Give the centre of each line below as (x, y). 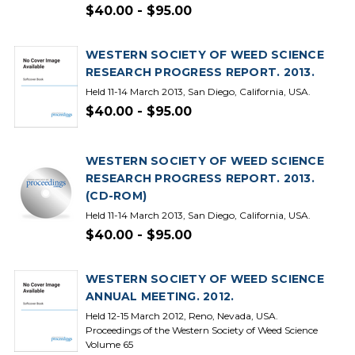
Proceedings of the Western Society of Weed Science (202, 330)
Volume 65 (109, 344)
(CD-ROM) (116, 196)
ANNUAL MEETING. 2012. (160, 296)
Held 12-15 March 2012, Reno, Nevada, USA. (182, 316)
